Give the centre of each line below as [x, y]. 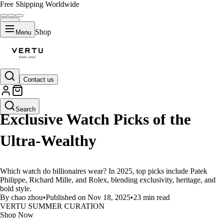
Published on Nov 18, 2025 [88, 197]
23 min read [152, 197]
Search [26, 109]
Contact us [39, 80]
